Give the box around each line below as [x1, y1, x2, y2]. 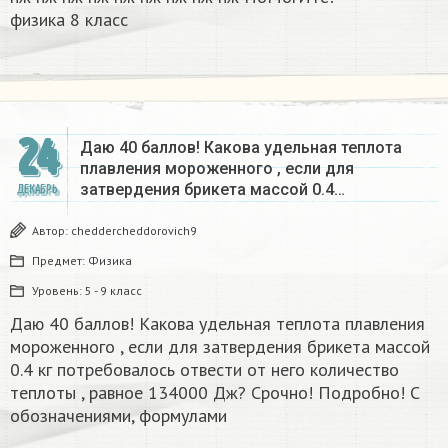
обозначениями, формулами [10, 403, 227, 427]
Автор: [32, 222, 71, 238]
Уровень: [32, 282, 85, 298]
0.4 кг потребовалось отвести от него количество [10, 357, 399, 381]
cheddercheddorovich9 [71, 222, 197, 238]
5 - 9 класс [85, 282, 142, 298]
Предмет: [32, 252, 88, 268]
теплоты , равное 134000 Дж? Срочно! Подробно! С [10, 380, 420, 404]
